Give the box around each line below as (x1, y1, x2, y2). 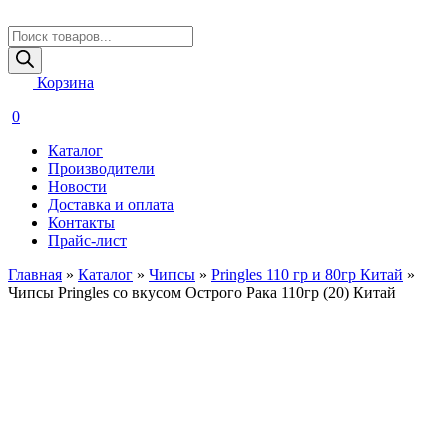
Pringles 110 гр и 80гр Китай (211, 266, 403, 283)
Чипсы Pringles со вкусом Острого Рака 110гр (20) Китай (8, 284, 396, 301)
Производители (48, 160, 155, 177)
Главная (8, 266, 62, 283)
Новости (48, 178, 107, 195)
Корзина (33, 74, 94, 91)
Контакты (48, 214, 115, 231)
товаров (7, 43, 61, 60)
